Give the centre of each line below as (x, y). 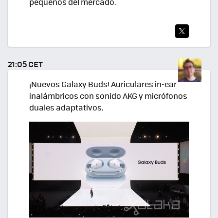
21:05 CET (25, 64)
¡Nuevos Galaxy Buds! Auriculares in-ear (103, 84)
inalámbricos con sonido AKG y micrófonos (108, 96)
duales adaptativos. (66, 108)
